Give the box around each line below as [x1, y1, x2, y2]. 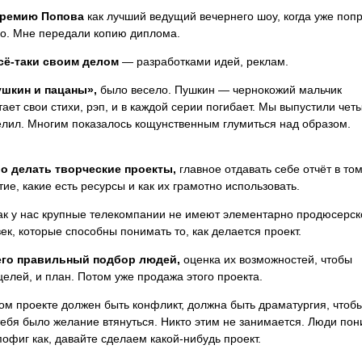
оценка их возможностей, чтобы [183, 253, 352, 266]
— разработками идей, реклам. [118, 54, 288, 68]
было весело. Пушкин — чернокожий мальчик [96, 82, 342, 96]
